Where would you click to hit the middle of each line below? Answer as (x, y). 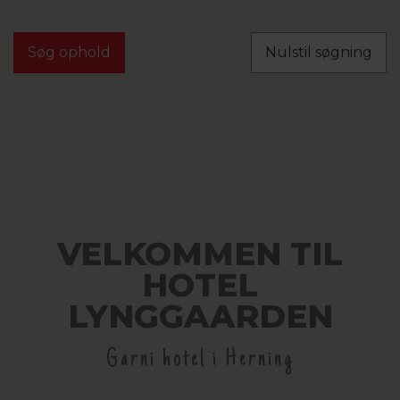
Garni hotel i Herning (200, 360)
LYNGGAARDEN (200, 317)
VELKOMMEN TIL (200, 254)
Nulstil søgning (319, 53)
